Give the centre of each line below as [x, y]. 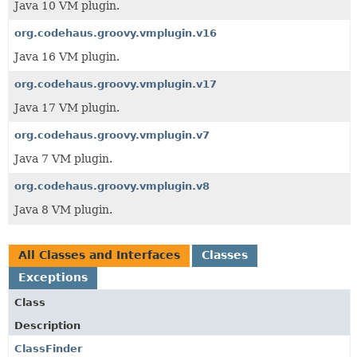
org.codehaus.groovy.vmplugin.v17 [116, 84]
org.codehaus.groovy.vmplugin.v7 [112, 135]
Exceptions [53, 277]
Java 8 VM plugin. [63, 210]
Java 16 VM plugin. [67, 57]
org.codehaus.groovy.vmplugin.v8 [112, 186]
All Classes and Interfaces [99, 255]
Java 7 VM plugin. [63, 159]
